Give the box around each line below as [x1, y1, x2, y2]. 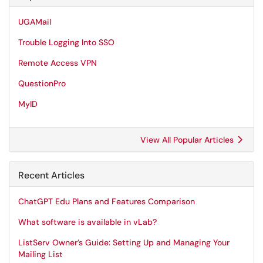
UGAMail [18, 16, 51, 27]
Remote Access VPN [18, 58, 97, 68]
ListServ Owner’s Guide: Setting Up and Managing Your [18, 237, 230, 248]
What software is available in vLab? [18, 217, 157, 227]
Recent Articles [18, 169, 85, 181]
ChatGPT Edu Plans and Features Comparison [18, 196, 195, 207]
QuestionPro [18, 78, 66, 89]
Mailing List [18, 249, 63, 259]
